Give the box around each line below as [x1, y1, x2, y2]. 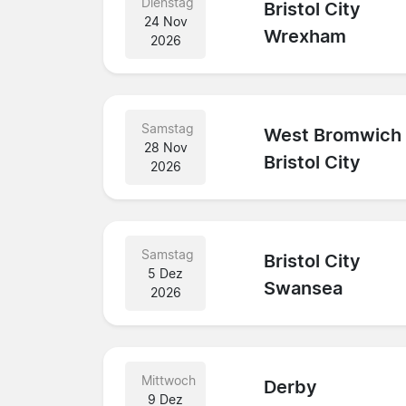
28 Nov [143, 139, 188, 155]
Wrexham [264, 25, 347, 48]
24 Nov [143, 13, 188, 29]
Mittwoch [141, 372, 196, 388]
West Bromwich [264, 124, 402, 147]
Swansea [264, 277, 343, 300]
